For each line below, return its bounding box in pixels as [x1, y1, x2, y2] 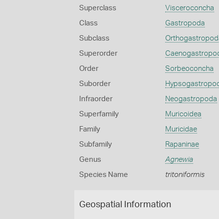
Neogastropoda [165, 95, 217, 103]
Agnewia [165, 156, 193, 163]
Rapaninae [165, 141, 199, 148]
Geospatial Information [79, 200, 171, 209]
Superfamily [79, 110, 119, 118]
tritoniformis [165, 171, 205, 178]
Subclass [79, 35, 109, 42]
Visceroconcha [165, 4, 214, 12]
